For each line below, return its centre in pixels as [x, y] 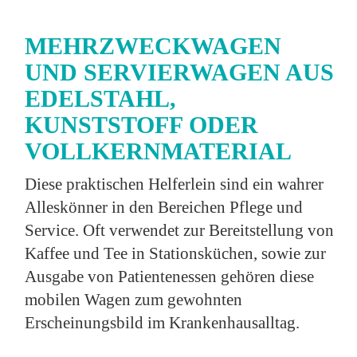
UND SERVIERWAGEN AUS [180, 73]
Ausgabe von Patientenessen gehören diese [170, 277]
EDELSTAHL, [101, 99]
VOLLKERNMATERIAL [159, 151]
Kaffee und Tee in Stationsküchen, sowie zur [176, 253]
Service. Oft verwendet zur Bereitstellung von [180, 230]
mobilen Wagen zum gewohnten [134, 300]
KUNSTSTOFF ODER [142, 125]
